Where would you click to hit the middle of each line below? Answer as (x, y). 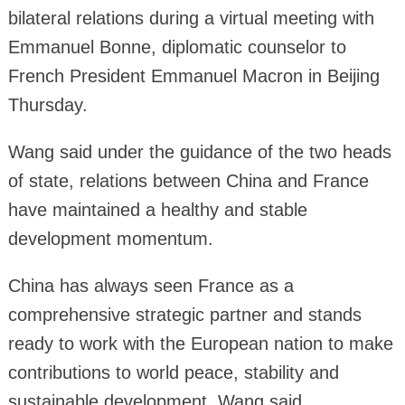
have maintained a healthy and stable (157, 209)
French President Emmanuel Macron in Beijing (193, 75)
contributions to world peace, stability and (173, 372)
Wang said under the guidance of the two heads (199, 151)
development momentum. (110, 238)
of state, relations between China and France (188, 180)
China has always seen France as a (151, 285)
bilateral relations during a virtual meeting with (191, 18)
